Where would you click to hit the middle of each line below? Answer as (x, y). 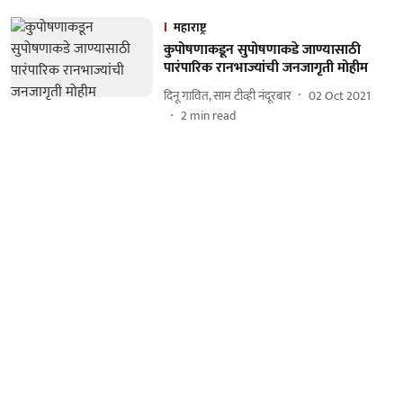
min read (213, 116)
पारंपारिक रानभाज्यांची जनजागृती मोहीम (265, 68)
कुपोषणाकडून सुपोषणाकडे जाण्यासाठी (262, 50)
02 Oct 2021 (339, 95)
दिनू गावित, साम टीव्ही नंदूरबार (227, 95)
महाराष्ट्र (189, 27)
